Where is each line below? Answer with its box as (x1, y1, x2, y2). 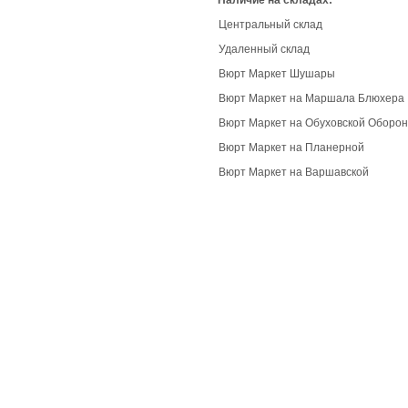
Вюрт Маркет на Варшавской (219, 166, 369, 178)
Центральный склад (219, 18, 322, 31)
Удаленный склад (219, 43, 310, 56)
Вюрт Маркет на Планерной (219, 141, 364, 154)
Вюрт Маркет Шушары (219, 67, 335, 80)
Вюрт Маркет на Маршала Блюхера (219, 92, 404, 105)
